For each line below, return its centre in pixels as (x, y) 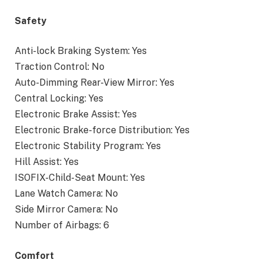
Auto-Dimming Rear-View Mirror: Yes (95, 83)
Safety (31, 21)
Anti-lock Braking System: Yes (81, 51)
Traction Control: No (60, 67)
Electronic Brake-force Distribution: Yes (102, 130)
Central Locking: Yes (59, 99)
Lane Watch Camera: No (66, 194)
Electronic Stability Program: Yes (88, 146)
